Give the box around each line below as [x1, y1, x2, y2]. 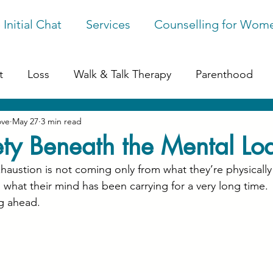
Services [85, 17, 130, 32]
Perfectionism [174, 116, 239, 130]
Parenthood [196, 67, 253, 81]
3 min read [41, 115, 82, 127]
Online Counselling [56, 116, 149, 130]
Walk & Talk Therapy [74, 67, 171, 81]
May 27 [12, 115, 38, 127]
